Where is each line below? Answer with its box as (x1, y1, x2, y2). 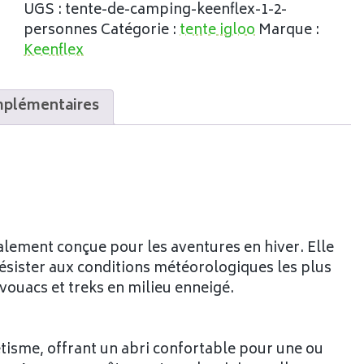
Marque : (258, 18, 320, 43)
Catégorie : (101, 18, 180, 43)
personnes (24, 18, 98, 43)
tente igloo (180, 18, 256, 43)
